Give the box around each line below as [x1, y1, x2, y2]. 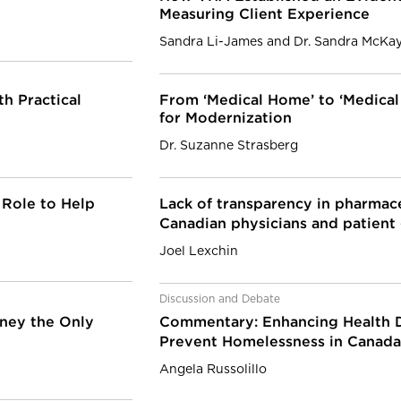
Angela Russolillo [159, 363, 267, 376]
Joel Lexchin [159, 245, 238, 258]
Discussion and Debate [159, 294, 280, 304]
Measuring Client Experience [159, 8, 370, 21]
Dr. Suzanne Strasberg [159, 140, 298, 152]
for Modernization [159, 112, 292, 125]
